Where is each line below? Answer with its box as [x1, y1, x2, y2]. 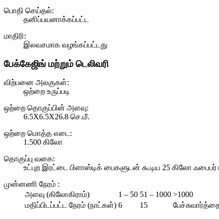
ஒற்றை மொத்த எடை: [4, 129, 72, 138]
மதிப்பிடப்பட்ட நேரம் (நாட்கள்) [25, 201, 116, 210]
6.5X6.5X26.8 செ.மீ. [23, 112, 89, 121]
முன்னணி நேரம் [4, 180, 58, 189]
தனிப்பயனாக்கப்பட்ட [23, 15, 89, 23]
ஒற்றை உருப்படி [23, 87, 70, 96]
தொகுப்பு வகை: [4, 154, 55, 163]
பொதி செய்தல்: [4, 6, 54, 15]
